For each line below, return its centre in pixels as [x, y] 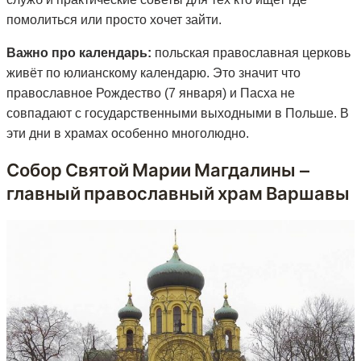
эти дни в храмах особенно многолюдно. [128, 134]
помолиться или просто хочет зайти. [114, 20]
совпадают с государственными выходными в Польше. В [178, 114]
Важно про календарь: [79, 53]
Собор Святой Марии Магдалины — [158, 170]
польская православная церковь [251, 53]
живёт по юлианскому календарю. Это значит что [154, 73]
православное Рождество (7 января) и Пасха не [151, 93]
